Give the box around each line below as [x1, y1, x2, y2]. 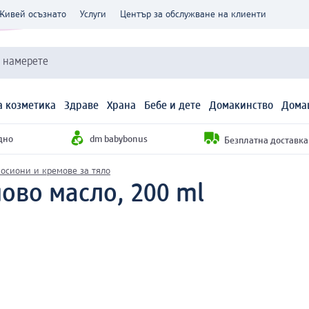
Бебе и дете [144, 101, 201, 112]
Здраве [64, 101, 99, 112]
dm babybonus [90, 134, 148, 144]
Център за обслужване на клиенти [120, 10, 266, 19]
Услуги [80, 10, 106, 19]
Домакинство [209, 101, 273, 112]
